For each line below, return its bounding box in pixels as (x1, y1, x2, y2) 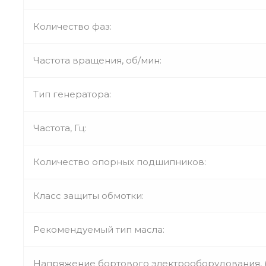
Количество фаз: (33, 20, 112, 32)
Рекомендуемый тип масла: (33, 223, 164, 235)
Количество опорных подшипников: (33, 156, 206, 167)
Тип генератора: (33, 88, 111, 100)
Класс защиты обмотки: (33, 189, 144, 201)
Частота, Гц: (33, 122, 86, 134)
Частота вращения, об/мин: (33, 54, 161, 66)
